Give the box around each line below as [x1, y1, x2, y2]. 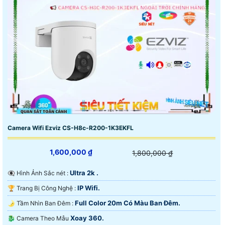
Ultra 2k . [70, 169, 98, 177]
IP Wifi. [77, 184, 100, 192]
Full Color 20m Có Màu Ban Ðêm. [75, 199, 180, 207]
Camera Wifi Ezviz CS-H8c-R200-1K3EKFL [8, 124, 134, 132]
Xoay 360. [70, 214, 104, 222]
